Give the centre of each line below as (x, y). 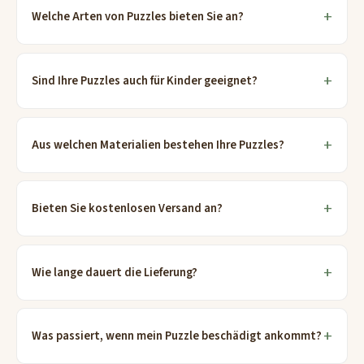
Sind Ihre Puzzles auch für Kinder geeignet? (145, 80)
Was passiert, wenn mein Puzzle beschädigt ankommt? (177, 336)
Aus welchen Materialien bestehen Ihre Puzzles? (158, 145)
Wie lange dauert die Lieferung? (115, 272)
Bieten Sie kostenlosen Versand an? (128, 209)
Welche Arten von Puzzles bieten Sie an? (138, 17)
